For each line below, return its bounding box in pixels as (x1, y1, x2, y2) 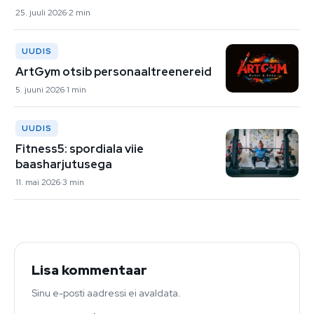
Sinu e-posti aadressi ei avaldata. (32, 286, 181, 299)
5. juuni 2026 (15, 83, 64, 95)
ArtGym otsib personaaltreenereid (15, 63, 212, 79)
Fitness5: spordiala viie (15, 140, 144, 156)
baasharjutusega (15, 156, 112, 172)
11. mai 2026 (15, 176, 60, 188)
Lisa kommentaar (32, 261, 147, 279)
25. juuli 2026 (15, 6, 67, 18)
